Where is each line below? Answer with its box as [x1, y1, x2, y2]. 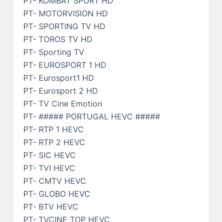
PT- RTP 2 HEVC [23, 137, 85, 147]
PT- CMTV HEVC [23, 175, 86, 186]
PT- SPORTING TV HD [23, 21, 106, 31]
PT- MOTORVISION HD [23, 8, 108, 18]
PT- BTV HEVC [23, 201, 78, 212]
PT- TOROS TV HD [23, 34, 93, 44]
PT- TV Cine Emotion [23, 98, 102, 109]
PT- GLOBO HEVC [23, 188, 90, 199]
